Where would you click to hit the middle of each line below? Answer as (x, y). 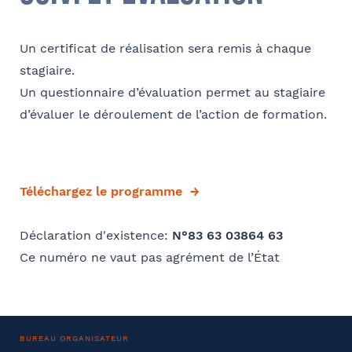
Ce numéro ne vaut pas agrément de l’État (150, 257)
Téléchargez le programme (101, 191)
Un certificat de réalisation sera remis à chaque (165, 48)
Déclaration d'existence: (96, 235)
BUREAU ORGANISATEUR (74, 338)
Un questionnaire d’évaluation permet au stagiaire (172, 92)
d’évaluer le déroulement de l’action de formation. (173, 114)
